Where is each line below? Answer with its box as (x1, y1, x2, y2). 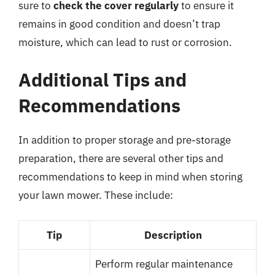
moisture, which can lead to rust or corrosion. (18, 35, 232, 49)
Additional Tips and (18, 68, 187, 91)
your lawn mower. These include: (18, 188, 173, 202)
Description (144, 228, 202, 242)
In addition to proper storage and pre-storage (18, 133, 231, 147)
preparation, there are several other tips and (18, 152, 223, 165)
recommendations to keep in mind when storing (18, 170, 242, 184)
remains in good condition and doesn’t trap (18, 17, 220, 31)
